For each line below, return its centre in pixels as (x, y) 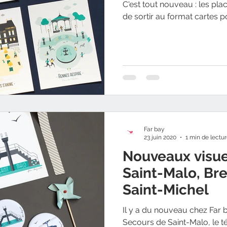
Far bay (154, 129)
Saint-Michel (166, 190)
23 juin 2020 (160, 137)
